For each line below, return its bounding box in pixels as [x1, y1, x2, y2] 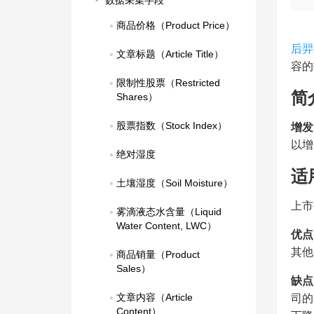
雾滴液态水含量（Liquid [116, 206, 221, 217]
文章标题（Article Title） [116, 48, 224, 60]
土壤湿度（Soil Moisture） [116, 177, 233, 189]
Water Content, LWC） [116, 220, 217, 231]
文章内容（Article [116, 292, 193, 303]
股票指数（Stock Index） [116, 120, 227, 131]
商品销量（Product [116, 249, 200, 260]
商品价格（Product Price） [116, 20, 235, 31]
